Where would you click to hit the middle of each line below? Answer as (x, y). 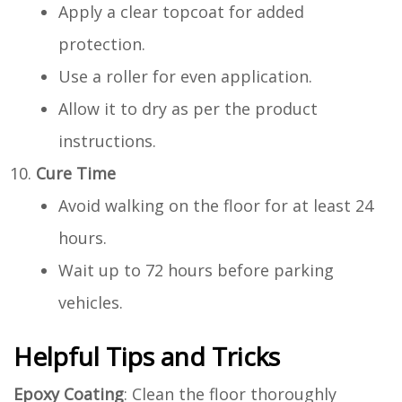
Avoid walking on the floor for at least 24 (216, 205)
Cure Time (76, 173)
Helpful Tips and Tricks (147, 356)
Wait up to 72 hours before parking (196, 270)
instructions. (107, 140)
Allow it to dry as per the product (188, 108)
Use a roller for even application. (185, 76)
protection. (102, 44)
